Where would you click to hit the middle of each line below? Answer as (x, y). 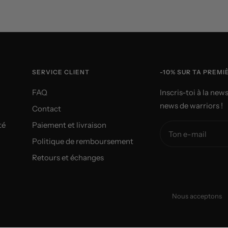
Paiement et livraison (69, 125)
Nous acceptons (197, 196)
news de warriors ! (191, 106)
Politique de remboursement (83, 141)
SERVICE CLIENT (61, 72)
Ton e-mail (188, 134)
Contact (47, 109)
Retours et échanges (68, 158)
